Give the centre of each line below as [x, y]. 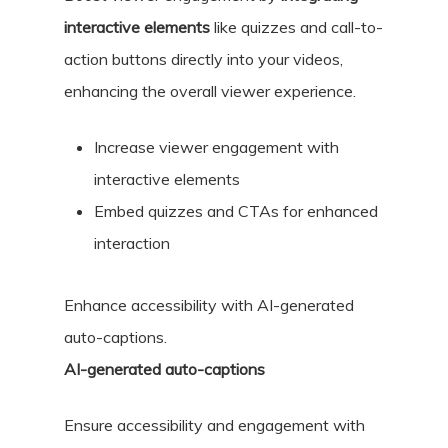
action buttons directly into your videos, [203, 59]
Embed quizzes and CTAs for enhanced [236, 211]
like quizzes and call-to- [296, 27]
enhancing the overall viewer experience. [210, 91]
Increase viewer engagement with [216, 147]
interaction [132, 243]
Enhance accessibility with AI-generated [209, 305]
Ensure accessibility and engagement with [214, 425]
